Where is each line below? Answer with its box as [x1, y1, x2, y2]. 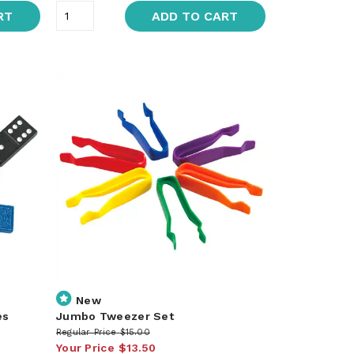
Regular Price [55, 326, 117, 337]
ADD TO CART [152, 8, 239, 24]
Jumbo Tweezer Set [55, 309, 175, 322]
